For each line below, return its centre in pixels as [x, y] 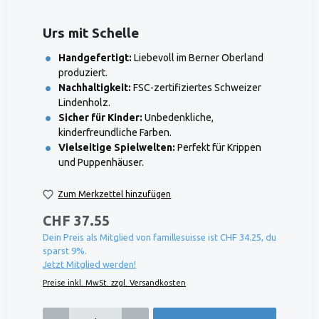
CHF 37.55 [76, 220]
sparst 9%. [65, 250]
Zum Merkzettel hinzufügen [115, 194]
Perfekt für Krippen [219, 147]
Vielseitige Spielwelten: [117, 147]
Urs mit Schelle [91, 32]
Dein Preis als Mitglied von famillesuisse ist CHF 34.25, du [159, 237]
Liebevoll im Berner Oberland [198, 57]
